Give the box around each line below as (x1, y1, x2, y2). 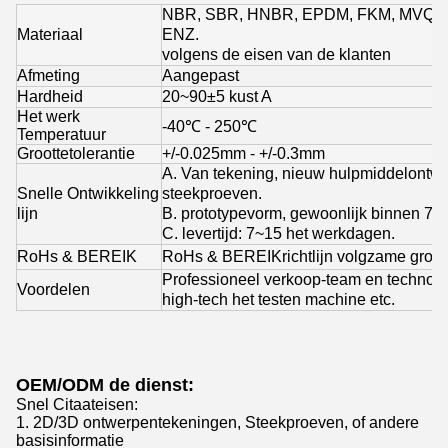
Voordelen (17, 281, 90, 299)
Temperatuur (17, 126, 106, 144)
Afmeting (17, 67, 80, 85)
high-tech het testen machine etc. (162, 291, 395, 309)
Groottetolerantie (17, 145, 135, 163)
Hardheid (17, 88, 83, 106)
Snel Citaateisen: (16, 396, 138, 414)
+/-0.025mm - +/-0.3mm (162, 145, 325, 163)
